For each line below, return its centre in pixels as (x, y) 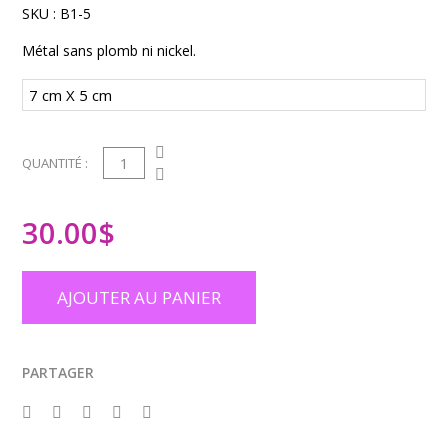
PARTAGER (58, 372)
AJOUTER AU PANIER (139, 297)
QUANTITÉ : (55, 163)
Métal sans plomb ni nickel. (109, 50)
